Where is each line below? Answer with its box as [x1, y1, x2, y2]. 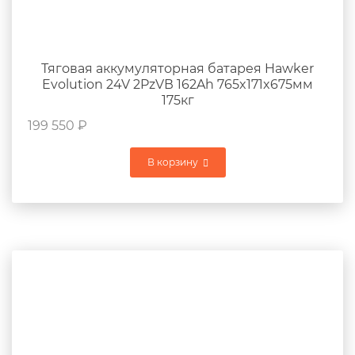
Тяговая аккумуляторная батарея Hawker [41, 61, 314, 76]
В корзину [147, 156, 198, 168]
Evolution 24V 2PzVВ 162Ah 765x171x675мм [42, 77, 313, 92]
